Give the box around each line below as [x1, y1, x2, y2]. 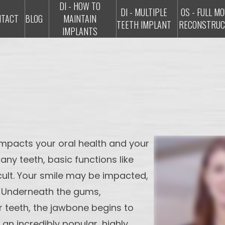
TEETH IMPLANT [117, 18, 171, 31]
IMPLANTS [62, 25, 97, 38]
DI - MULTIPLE [121, 6, 167, 19]
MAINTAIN [63, 12, 96, 25]
